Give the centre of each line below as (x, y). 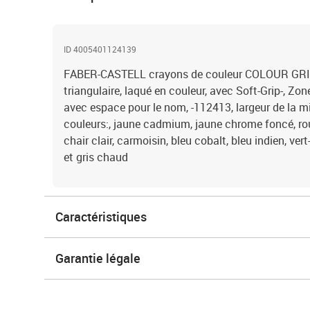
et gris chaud (96, 157)
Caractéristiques (101, 217)
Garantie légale (98, 258)
